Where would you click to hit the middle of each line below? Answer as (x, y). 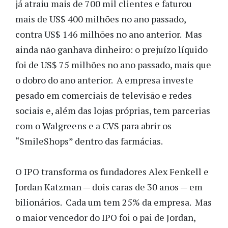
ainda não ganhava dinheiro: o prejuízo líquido (111, 49)
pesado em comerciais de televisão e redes (104, 95)
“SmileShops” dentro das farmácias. (89, 141)
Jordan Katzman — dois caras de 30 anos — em (109, 187)
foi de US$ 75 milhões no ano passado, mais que (113, 65)
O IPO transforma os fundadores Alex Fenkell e (112, 172)
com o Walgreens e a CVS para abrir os (93, 126)
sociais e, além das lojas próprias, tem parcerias (113, 110)
